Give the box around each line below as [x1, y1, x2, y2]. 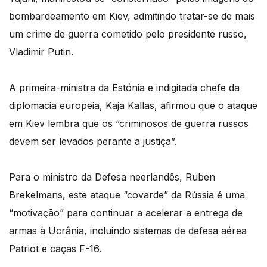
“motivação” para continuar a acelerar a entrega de [9, 206, 243, 219]
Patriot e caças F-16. [9, 242, 101, 254]
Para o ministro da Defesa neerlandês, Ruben [9, 170, 215, 183]
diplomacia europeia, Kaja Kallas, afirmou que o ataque [9, 99, 257, 111]
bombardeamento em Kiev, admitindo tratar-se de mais [9, 10, 255, 22]
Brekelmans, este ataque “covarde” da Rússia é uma [9, 188, 245, 201]
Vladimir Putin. [9, 45, 73, 58]
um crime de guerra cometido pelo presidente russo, [9, 27, 247, 40]
